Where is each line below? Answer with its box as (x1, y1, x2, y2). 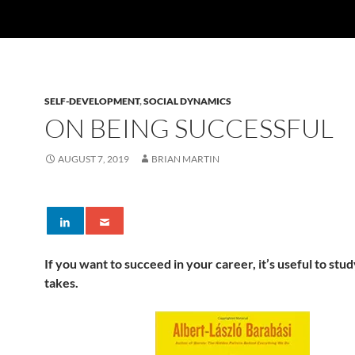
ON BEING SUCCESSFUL (44, 112, 334, 144)
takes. (44, 275, 78, 290)
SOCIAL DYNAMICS (143, 95, 231, 107)
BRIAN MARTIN (151, 153, 219, 165)
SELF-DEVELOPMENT (44, 95, 139, 107)
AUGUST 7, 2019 (58, 153, 129, 165)
